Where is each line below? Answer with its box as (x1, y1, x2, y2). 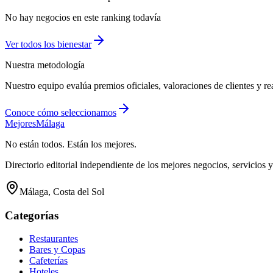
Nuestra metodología (5, 59, 85, 70)
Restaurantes (29, 233, 78, 244)
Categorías (5, 208, 58, 222)
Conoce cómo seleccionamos (5, 107, 116, 118)
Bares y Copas (29, 244, 85, 255)
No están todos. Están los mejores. (5, 138, 136, 149)
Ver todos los (5, 38, 57, 49)
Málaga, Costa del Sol (19, 186, 104, 197)
